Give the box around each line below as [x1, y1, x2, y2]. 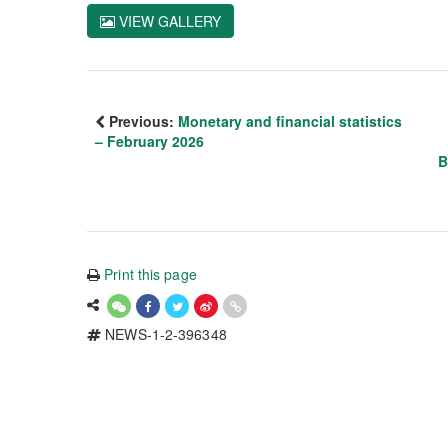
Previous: [105, 110, 178, 131]
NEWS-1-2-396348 [101, 323, 227, 344]
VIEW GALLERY [115, 10, 221, 31]
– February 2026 [95, 130, 204, 151]
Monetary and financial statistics [178, 110, 402, 131]
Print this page [104, 263, 197, 284]
